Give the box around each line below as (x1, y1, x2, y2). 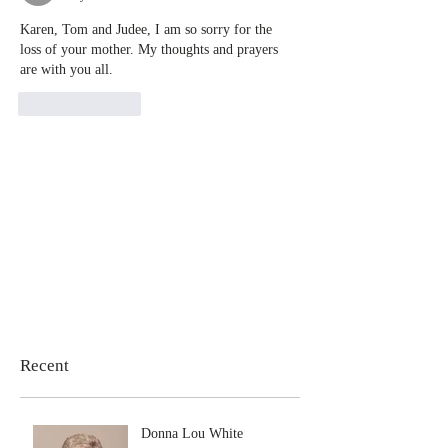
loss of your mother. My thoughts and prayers (20, 41, 282, 57)
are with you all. (20, 61, 113, 77)
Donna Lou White (141, 425, 243, 441)
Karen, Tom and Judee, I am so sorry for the (20, 21, 276, 37)
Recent (20, 355, 69, 375)
